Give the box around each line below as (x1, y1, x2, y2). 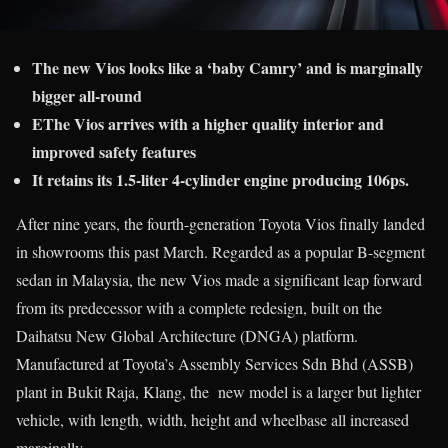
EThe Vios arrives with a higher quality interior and (32, 112, 384, 136)
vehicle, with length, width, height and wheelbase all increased (16, 409, 409, 431)
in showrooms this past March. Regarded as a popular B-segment (16, 241, 425, 263)
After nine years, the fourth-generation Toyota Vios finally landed (16, 213, 425, 235)
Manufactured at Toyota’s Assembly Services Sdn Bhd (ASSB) (16, 353, 413, 375)
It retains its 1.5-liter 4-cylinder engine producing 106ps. (32, 168, 409, 192)
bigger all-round (32, 84, 142, 108)
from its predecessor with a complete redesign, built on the (16, 297, 382, 319)
